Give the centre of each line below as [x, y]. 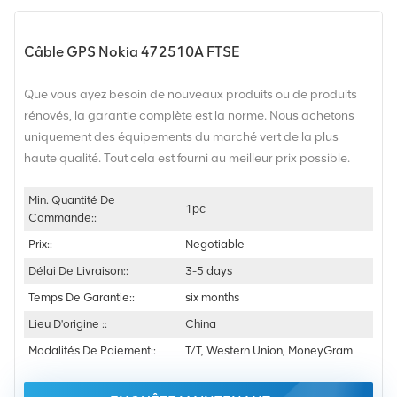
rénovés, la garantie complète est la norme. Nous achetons [189, 115]
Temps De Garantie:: [82, 297]
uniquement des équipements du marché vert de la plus [181, 136]
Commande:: [62, 217]
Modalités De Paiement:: [92, 350]
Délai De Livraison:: [78, 270]
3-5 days [209, 270]
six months [213, 297]
